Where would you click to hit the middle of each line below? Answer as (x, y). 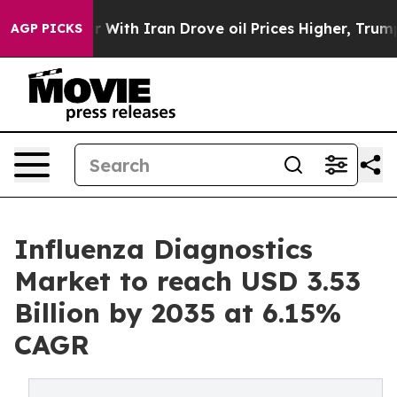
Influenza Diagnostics (163, 249)
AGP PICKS (47, 28)
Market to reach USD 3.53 (187, 281)
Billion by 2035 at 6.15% (178, 313)
